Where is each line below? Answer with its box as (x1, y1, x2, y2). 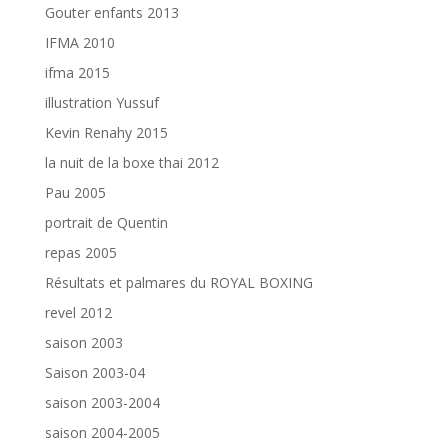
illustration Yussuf (44, 93, 159, 113)
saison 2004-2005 (44, 423, 160, 443)
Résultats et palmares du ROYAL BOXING (44, 273, 313, 293)
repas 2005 (44, 243, 117, 263)
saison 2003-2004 (44, 393, 160, 413)
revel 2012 (44, 303, 112, 323)
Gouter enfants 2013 (44, 3, 179, 23)
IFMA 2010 (44, 33, 115, 53)
